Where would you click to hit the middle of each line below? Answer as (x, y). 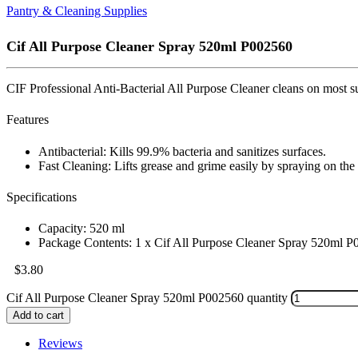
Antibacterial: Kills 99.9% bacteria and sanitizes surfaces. (182, 151)
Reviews (60, 344)
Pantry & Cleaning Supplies (77, 11)
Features (28, 120)
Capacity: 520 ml (82, 229)
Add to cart (38, 316)
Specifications (42, 197)
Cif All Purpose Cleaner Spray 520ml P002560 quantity (147, 298)
